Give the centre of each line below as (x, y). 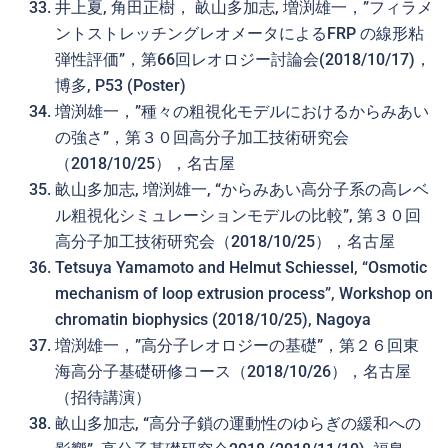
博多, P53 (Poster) (120, 85)
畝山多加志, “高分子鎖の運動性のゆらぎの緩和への (238, 423)
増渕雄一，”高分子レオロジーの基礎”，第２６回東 (237, 345)
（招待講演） (103, 397)
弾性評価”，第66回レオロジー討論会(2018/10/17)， (243, 59)
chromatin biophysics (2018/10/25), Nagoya (213, 319)
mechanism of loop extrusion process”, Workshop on (244, 293)
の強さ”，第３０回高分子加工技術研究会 (202, 137)
